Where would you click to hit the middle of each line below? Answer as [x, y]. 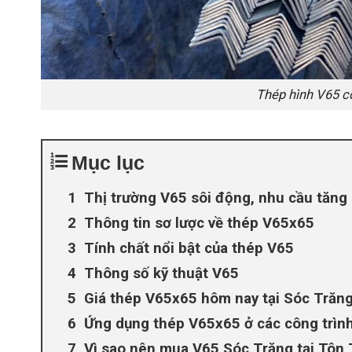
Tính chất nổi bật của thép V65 [189, 249]
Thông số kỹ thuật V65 [161, 274]
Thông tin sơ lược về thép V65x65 [199, 224]
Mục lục [108, 163]
